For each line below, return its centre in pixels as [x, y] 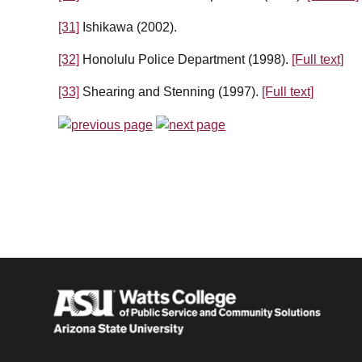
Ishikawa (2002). [128, 27]
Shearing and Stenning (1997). [170, 92]
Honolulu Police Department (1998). [185, 60]
